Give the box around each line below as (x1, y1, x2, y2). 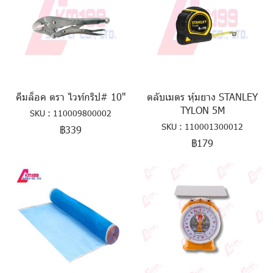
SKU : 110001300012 (161, 121, 244, 132)
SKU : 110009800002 (29, 107, 112, 119)
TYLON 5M (180, 104, 225, 116)
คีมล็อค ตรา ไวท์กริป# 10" (15, 90, 126, 103)
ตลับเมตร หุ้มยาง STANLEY (147, 90, 258, 103)
